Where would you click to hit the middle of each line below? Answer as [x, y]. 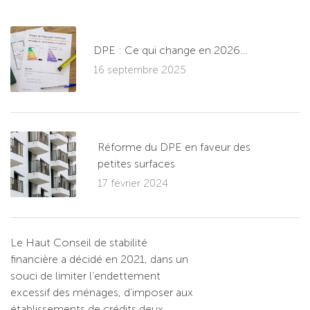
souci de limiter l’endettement [85, 276]
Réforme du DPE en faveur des [174, 147]
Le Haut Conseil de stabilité [79, 243]
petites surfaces [136, 164]
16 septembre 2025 [140, 70]
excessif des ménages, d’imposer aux [102, 293]
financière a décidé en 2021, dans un [99, 259]
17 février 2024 [133, 184]
